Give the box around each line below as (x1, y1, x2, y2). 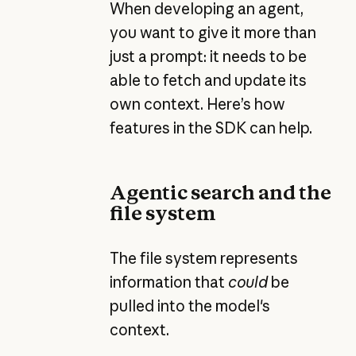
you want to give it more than (109, 22, 316, 42)
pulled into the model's (109, 296, 270, 315)
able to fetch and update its (109, 70, 307, 90)
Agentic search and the (109, 180, 331, 205)
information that (109, 272, 228, 292)
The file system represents (109, 248, 298, 268)
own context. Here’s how (109, 94, 285, 114)
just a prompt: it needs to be (109, 46, 307, 66)
